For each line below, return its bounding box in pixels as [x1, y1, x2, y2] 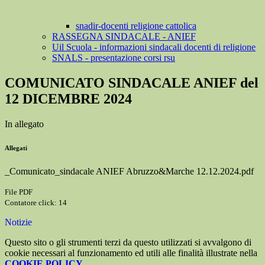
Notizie [5, 217, 32, 228]
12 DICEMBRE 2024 [5, 91, 132, 107]
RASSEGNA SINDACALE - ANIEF [52, 31, 196, 42]
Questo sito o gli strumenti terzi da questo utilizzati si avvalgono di [5, 237, 251, 248]
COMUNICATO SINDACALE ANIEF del [5, 75, 258, 91]
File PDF [5, 188, 33, 197]
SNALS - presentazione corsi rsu [52, 53, 175, 63]
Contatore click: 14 [5, 198, 67, 208]
